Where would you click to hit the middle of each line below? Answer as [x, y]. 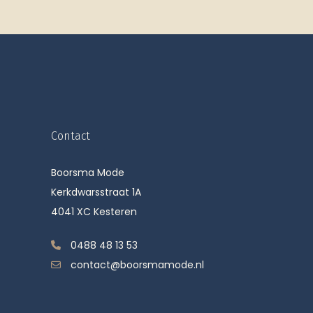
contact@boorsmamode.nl [137, 265]
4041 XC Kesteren [94, 212]
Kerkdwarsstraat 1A [96, 192]
